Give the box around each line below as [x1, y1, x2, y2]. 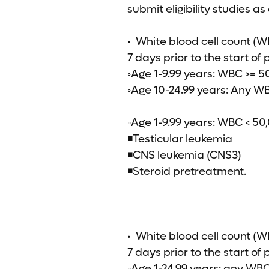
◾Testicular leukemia [127, 132, 232, 146]
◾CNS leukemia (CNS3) [127, 148, 241, 162]
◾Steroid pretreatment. [127, 165, 246, 178]
